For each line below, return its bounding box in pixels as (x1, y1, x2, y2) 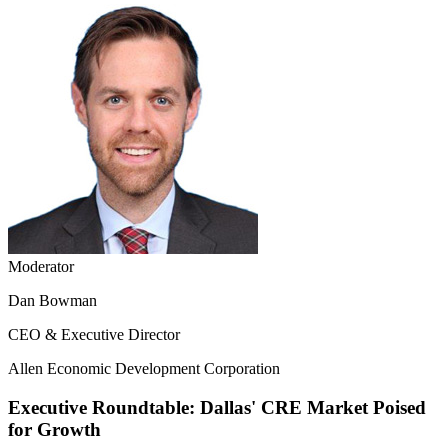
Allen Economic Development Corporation (8, 360, 280, 378)
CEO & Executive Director (8, 326, 180, 344)
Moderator (8, 258, 74, 276)
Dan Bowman (8, 292, 97, 310)
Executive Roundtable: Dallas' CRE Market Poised (8, 396, 426, 418)
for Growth (8, 418, 101, 440)
